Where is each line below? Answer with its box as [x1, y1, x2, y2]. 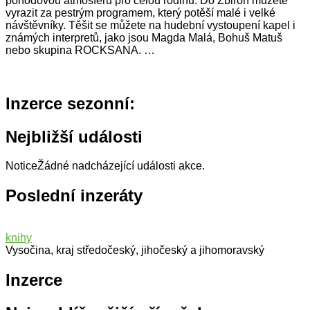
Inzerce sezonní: [6, 93, 135, 113]
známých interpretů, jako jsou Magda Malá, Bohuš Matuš [6, 31, 282, 44]
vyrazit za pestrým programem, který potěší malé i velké [6, 6, 275, 19]
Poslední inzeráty [6, 186, 143, 206]
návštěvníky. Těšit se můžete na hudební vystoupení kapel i [6, 19, 295, 31]
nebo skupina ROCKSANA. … [6, 44, 155, 56]
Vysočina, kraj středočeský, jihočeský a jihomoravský [6, 244, 264, 257]
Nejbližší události [6, 127, 143, 146]
